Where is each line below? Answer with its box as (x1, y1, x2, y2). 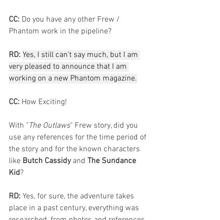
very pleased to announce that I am (9, 62, 129, 72)
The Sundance (87, 156, 138, 166)
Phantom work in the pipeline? (9, 27, 111, 37)
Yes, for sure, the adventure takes (21, 192, 136, 202)
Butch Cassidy (23, 156, 71, 166)
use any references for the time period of (9, 133, 148, 143)
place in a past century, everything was (9, 203, 141, 214)
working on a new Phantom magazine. (9, 74, 137, 84)
